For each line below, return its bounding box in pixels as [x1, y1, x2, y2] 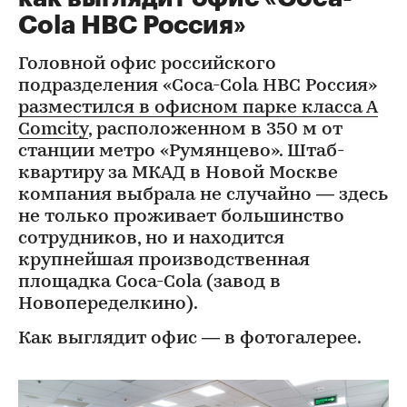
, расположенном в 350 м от [88, 121, 342, 139]
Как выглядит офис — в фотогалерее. [18, 330, 362, 348]
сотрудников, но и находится [18, 230, 284, 248]
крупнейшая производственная [18, 252, 310, 270]
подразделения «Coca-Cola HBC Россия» [18, 77, 377, 95]
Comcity [18, 121, 88, 139]
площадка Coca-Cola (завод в [18, 273, 281, 292]
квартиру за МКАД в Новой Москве [18, 164, 338, 183]
